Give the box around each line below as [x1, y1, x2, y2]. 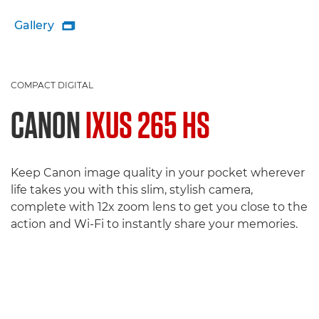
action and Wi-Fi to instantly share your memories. [11, 217, 298, 231]
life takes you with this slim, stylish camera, [11, 183, 253, 197]
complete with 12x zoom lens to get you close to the [11, 200, 308, 214]
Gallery [14, 19, 54, 32]
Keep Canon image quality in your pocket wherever [11, 166, 305, 179]
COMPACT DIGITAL [11, 80, 93, 90]
